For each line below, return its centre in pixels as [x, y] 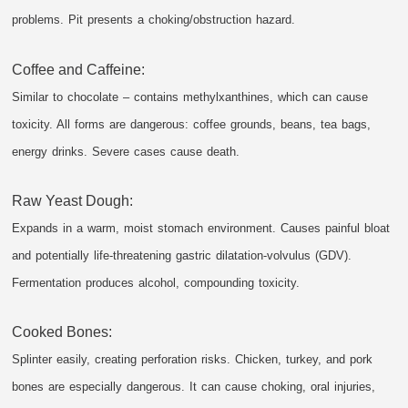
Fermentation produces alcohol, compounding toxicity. [156, 282]
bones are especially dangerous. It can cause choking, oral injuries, [194, 386]
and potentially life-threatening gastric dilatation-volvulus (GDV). [182, 255]
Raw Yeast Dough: [73, 200]
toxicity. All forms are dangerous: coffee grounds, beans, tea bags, [192, 124]
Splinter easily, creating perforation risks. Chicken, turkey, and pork [193, 359]
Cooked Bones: [62, 331]
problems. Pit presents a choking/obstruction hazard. [154, 20]
